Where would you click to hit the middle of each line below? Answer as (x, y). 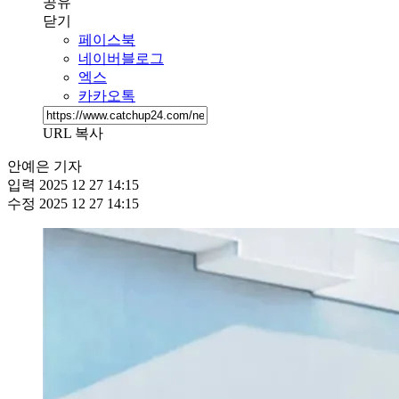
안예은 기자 (45, 166)
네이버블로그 (121, 58)
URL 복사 (73, 133)
